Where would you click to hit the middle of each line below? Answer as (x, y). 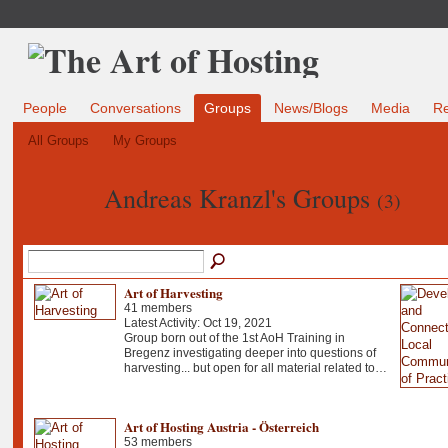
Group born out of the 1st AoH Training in (234, 337)
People (44, 108)
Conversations (135, 108)
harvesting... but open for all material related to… (255, 367)
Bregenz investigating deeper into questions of (249, 352)
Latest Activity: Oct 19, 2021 (197, 322)
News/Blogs (311, 108)
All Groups (58, 141)
